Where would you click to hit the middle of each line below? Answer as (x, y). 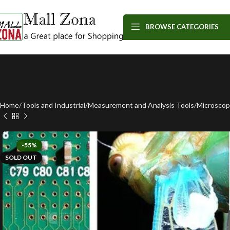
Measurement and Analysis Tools (141, 105)
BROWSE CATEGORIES (182, 27)
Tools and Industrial (53, 105)
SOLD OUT (21, 157)
